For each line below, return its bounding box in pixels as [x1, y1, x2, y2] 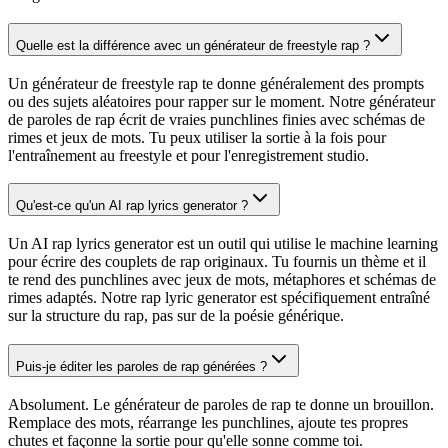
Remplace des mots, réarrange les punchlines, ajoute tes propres [8, 413, 408, 431]
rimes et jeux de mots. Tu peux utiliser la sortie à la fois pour [8, 128, 386, 146]
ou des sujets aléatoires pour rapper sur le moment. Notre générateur [8, 92, 435, 110]
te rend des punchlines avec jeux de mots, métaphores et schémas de [8, 271, 436, 289]
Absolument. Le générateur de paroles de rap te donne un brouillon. [8, 395, 434, 413]
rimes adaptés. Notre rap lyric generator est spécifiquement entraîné [8, 289, 430, 307]
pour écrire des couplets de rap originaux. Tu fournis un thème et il [8, 253, 426, 271]
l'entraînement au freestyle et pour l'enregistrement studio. [8, 146, 369, 164]
